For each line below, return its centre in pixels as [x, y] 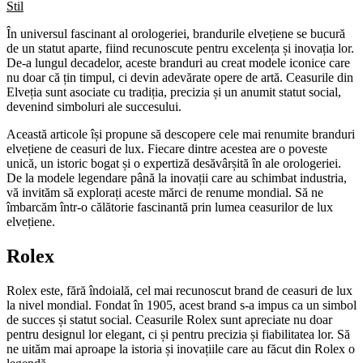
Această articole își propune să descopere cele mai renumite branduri [181, 134]
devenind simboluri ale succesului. [94, 106]
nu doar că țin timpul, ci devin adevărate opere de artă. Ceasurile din [180, 77]
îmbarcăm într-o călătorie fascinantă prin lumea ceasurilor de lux [170, 207]
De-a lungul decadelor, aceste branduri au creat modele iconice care [178, 62]
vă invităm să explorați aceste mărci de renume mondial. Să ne [165, 192]
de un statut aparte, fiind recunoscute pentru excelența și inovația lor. [180, 48]
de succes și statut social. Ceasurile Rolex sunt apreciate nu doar [169, 319]
